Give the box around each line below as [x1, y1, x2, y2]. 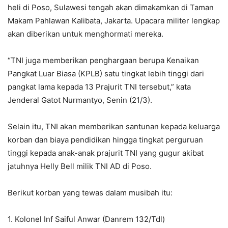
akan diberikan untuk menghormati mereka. [8, 28, 163, 39]
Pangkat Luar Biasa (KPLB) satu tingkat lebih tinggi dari [8, 68, 204, 78]
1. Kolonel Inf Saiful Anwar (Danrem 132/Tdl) [8, 214, 165, 224]
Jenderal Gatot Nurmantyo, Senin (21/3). [8, 95, 152, 105]
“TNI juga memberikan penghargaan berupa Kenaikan [8, 55, 199, 65]
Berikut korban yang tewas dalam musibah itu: [8, 187, 173, 197]
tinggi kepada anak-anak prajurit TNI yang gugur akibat [8, 148, 204, 158]
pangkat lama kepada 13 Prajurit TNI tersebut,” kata [8, 81, 191, 92]
